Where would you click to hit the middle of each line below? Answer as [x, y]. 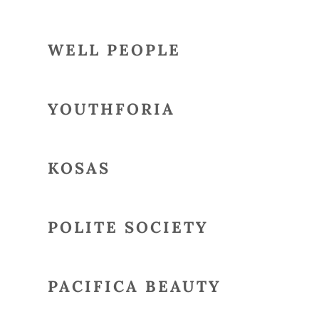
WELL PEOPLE [114, 50]
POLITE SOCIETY [128, 227]
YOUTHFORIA [111, 109]
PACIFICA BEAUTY [134, 286]
